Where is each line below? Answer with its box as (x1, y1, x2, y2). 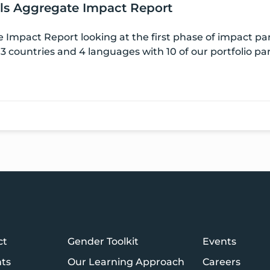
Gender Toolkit (67, 236, 139, 248)
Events (202, 236, 236, 248)
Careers (202, 256, 240, 268)
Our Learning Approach (67, 256, 184, 268)
